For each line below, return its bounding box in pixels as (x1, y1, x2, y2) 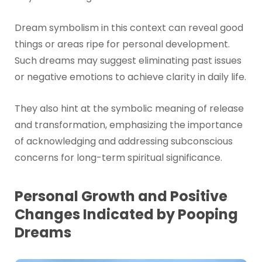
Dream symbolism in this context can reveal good (14, 21, 243, 35)
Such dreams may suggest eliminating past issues (14, 54, 242, 68)
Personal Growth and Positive (14, 186, 227, 206)
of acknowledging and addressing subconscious (14, 135, 233, 149)
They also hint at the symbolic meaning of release (14, 102, 244, 116)
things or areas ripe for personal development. (14, 37, 230, 51)
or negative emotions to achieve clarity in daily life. (14, 70, 246, 84)
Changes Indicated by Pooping (14, 204, 238, 224)
